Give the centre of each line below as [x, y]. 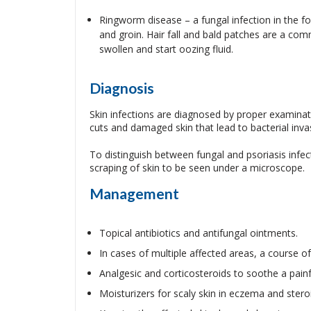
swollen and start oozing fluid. [166, 49]
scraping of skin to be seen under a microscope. [197, 168]
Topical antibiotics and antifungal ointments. [198, 233]
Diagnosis [121, 88]
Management [134, 193]
